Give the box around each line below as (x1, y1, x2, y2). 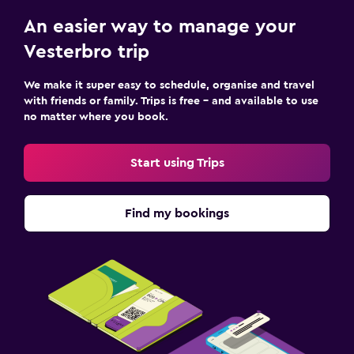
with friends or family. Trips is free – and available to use (24, 96, 318, 107)
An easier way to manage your (24, 17, 296, 36)
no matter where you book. (24, 111, 168, 122)
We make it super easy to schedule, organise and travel (24, 80, 314, 91)
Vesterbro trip (24, 43, 149, 62)
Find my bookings (125, 207, 229, 220)
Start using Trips (130, 156, 224, 169)
